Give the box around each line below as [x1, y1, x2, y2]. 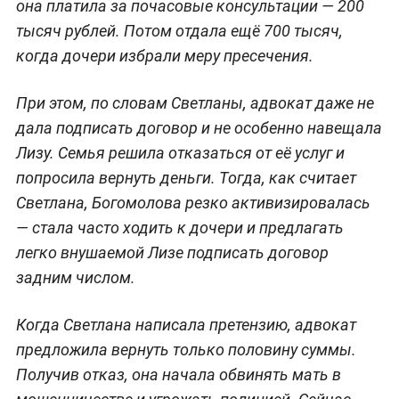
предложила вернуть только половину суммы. [15, 339, 356, 359]
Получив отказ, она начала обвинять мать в [15, 364, 341, 384]
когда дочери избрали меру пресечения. [15, 45, 313, 65]
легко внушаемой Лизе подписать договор [15, 242, 329, 262]
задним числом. [15, 267, 135, 287]
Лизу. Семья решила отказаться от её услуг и [15, 142, 345, 162]
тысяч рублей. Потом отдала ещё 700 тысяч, [15, 20, 343, 40]
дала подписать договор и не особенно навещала [15, 118, 382, 137]
